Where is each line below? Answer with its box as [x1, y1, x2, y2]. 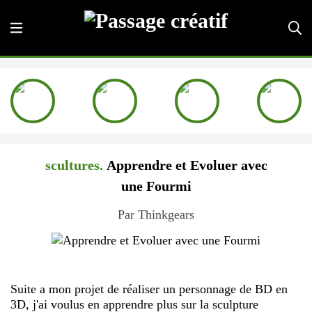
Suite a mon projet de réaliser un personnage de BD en [10, 282, 288, 296]
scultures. [45, 157, 103, 173]
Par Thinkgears [118, 208, 194, 221]
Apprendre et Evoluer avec [102, 157, 267, 173]
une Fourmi [120, 178, 192, 194]
